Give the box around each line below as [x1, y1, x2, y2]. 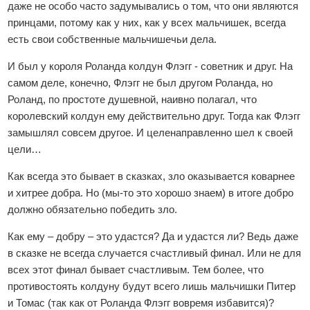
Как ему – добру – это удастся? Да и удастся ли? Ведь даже [8, 230, 299, 242]
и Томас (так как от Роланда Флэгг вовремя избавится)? [8, 297, 275, 309]
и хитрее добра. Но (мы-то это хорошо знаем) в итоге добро [8, 187, 294, 199]
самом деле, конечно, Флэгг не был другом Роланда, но [8, 77, 273, 89]
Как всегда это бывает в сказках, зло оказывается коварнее [8, 170, 295, 182]
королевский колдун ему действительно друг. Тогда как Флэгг [8, 110, 301, 122]
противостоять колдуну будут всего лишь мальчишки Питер [8, 280, 296, 292]
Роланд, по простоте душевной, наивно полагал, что [8, 93, 257, 105]
